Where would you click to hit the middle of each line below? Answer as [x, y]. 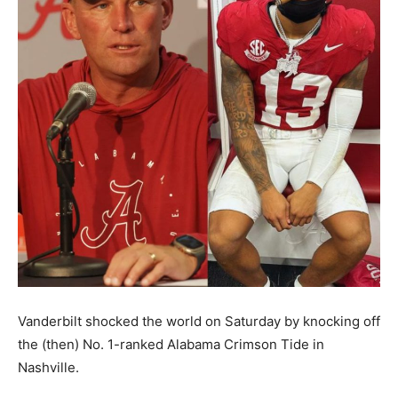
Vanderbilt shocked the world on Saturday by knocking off [199, 321]
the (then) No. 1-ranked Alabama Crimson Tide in [171, 344]
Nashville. [48, 367]
